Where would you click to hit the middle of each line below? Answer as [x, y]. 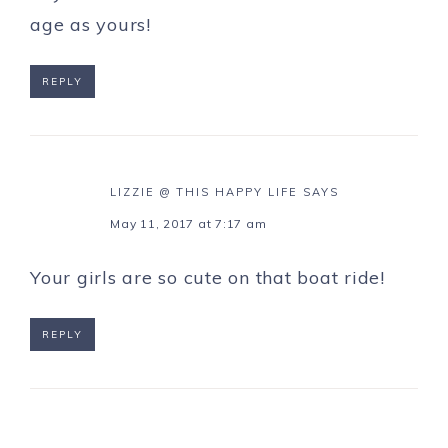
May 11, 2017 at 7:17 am [188, 223]
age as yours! [90, 24]
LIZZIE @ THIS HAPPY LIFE [204, 191]
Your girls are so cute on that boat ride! [207, 277]
